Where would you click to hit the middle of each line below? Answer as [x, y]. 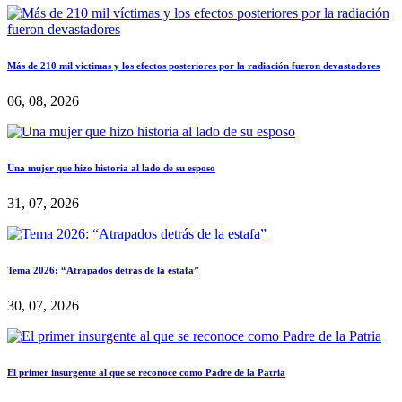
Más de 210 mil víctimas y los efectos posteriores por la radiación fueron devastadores [193, 66]
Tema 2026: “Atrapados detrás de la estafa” [103, 270]
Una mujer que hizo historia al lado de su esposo [111, 168]
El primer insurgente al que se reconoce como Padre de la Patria [146, 372]
